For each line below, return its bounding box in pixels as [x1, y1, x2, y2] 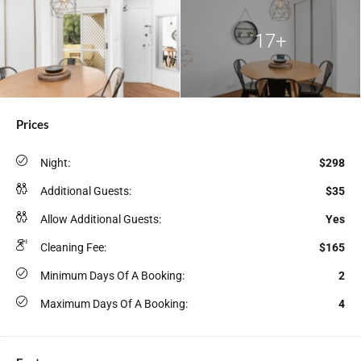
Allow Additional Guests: [40, 213, 161, 226]
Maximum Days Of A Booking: [40, 297, 188, 310]
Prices [16, 117, 49, 131]
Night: [40, 156, 70, 169]
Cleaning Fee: [40, 241, 106, 254]
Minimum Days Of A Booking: [40, 269, 185, 282]
